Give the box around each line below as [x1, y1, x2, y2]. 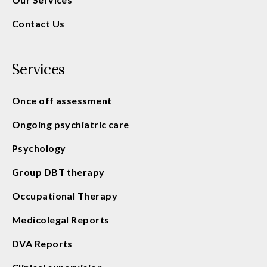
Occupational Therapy [12, 190, 117, 201]
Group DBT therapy [12, 166, 105, 178]
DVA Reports [12, 237, 73, 249]
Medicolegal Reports [12, 213, 110, 225]
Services [12, 60, 64, 79]
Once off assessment [12, 94, 112, 106]
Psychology [12, 142, 66, 154]
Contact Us [12, 17, 65, 29]
